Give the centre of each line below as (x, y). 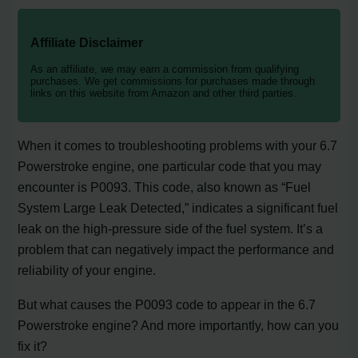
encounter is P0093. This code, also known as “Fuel (165, 187)
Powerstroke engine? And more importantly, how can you (179, 325)
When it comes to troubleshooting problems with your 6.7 (178, 146)
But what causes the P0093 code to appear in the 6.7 (167, 304)
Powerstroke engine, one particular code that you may (170, 167)
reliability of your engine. (87, 270)
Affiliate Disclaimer (87, 42)
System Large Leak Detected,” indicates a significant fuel (178, 208)
